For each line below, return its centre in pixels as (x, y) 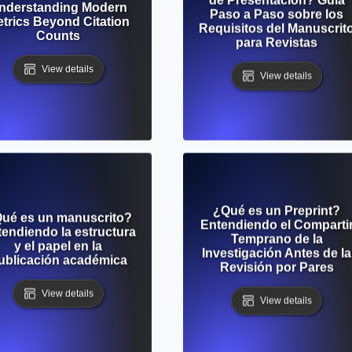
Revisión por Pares (277, 267)
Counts (58, 35)
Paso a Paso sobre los (277, 14)
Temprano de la (277, 239)
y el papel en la (58, 246)
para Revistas (277, 42)
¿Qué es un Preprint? (277, 211)
